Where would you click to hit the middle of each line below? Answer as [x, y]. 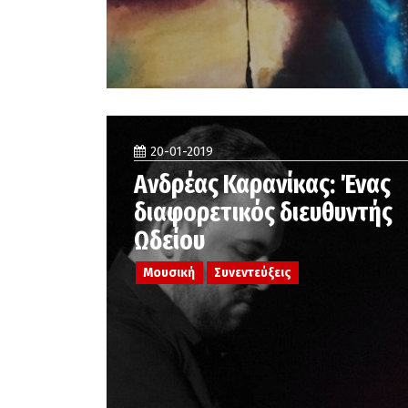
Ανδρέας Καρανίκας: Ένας [262, 184]
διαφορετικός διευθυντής [263, 213]
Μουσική [169, 272]
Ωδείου [169, 241]
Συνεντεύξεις [252, 272]
